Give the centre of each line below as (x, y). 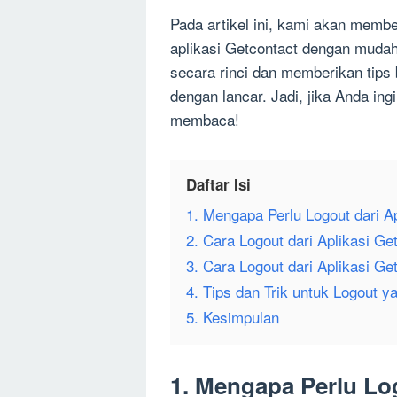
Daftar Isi (218, 185)
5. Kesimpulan (233, 317)
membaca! (205, 120)
